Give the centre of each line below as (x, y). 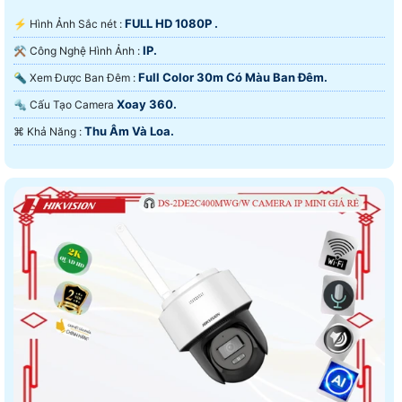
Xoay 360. (147, 104)
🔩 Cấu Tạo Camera (73, 104)
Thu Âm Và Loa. (129, 131)
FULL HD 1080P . (171, 23)
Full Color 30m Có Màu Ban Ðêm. (233, 77)
